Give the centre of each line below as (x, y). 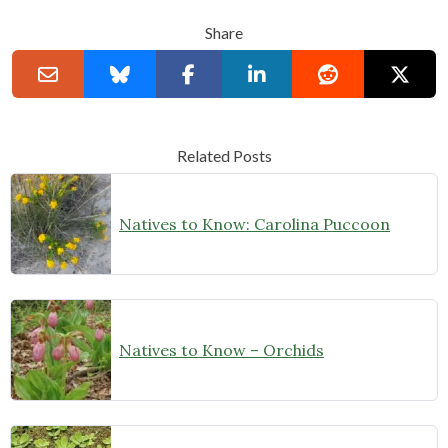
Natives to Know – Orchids (221, 350)
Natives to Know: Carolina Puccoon (254, 224)
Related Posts (224, 156)
